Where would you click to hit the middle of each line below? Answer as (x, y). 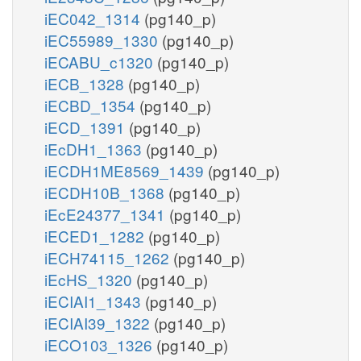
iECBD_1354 (92, 105)
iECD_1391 (87, 127)
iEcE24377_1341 (107, 214)
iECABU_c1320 (101, 61)
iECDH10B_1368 (106, 192)
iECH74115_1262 (109, 257)
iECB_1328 (86, 83)
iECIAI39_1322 (99, 322)
